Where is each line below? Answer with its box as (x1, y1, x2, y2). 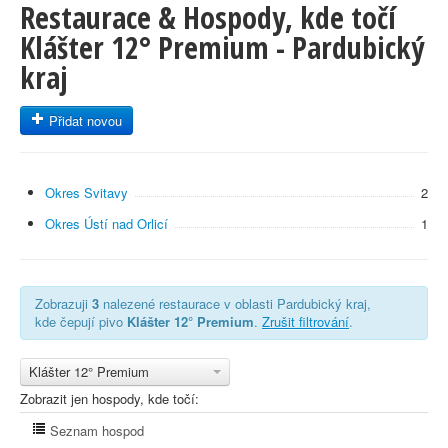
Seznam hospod (46, 421, 144, 440)
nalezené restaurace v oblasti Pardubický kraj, (99, 294, 371, 313)
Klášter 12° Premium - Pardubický (20, 27, 424, 68)
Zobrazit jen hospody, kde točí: (20, 389, 199, 408)
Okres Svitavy (45, 183, 128, 202)
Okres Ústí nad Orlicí (45, 214, 168, 233)
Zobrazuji (35, 294, 92, 313)
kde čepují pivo (35, 312, 127, 331)
